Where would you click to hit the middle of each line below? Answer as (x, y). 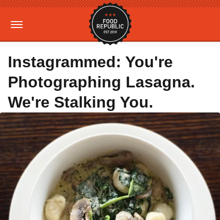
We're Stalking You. (81, 102)
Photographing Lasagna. (101, 82)
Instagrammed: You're (90, 62)
